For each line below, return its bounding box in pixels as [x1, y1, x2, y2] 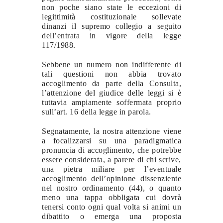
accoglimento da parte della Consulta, [42, 79, 181, 88]
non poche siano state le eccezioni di [42, 2, 181, 11]
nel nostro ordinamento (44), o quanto [42, 183, 181, 192]
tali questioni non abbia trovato [42, 69, 181, 78]
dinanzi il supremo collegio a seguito [42, 21, 181, 30]
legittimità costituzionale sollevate [42, 12, 181, 21]
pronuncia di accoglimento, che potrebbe [42, 145, 181, 154]
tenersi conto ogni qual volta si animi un [42, 202, 181, 211]
